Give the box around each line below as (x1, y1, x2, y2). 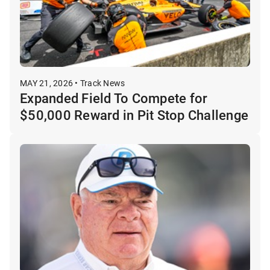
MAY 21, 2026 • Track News (20, 77, 125, 89)
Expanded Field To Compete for (20, 89, 208, 107)
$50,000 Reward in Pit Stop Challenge (20, 105, 248, 124)
